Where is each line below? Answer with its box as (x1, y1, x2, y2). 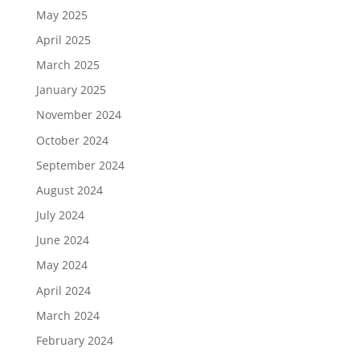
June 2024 (35, 232, 89, 248)
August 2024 (35, 182, 103, 198)
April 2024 (35, 282, 91, 298)
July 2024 (35, 207, 84, 223)
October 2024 (35, 132, 108, 148)
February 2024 (35, 333, 113, 349)
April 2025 (35, 31, 91, 47)
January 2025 (35, 82, 106, 98)
